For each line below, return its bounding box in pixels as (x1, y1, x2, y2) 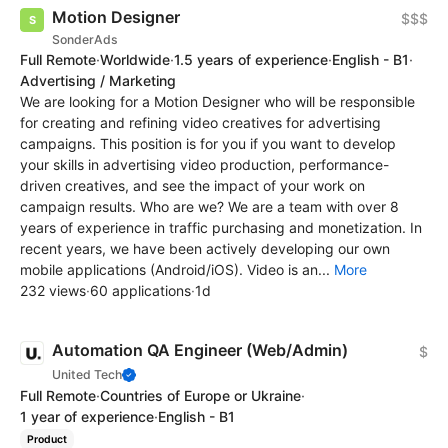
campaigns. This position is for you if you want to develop (20, 135, 396, 153)
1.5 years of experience (174, 51, 328, 69)
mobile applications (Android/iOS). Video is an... (20, 261, 334, 279)
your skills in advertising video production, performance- (20, 156, 389, 174)
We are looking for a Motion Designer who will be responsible (20, 93, 415, 111)
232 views (20, 282, 86, 300)
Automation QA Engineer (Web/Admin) (52, 340, 348, 361)
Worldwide (100, 51, 170, 69)
